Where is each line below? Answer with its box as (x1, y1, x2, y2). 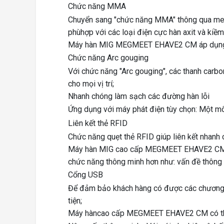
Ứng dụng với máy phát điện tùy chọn (68, 104, 195, 114)
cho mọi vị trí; (68, 79, 114, 89)
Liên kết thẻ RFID (68, 118, 127, 128)
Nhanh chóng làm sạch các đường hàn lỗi (68, 91, 209, 101)
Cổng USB (68, 170, 103, 180)
